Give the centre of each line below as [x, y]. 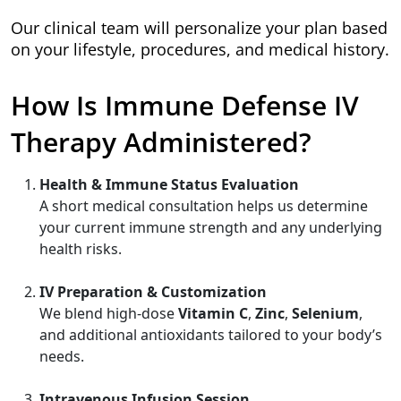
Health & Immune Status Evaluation [169, 184]
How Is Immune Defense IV [185, 105]
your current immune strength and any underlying [211, 227]
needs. [62, 356]
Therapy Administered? [161, 142]
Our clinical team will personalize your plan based [199, 28]
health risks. [81, 249]
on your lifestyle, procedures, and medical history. [200, 49]
